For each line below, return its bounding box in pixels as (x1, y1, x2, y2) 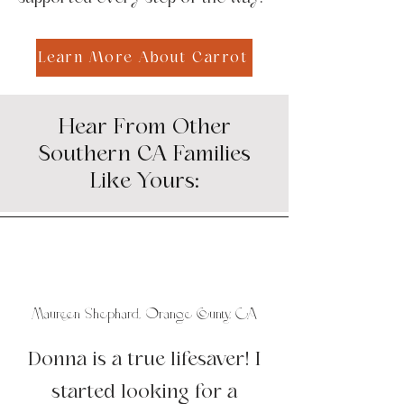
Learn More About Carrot (37, 50, 248, 64)
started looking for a (51, 382, 237, 400)
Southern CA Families (38, 143, 251, 163)
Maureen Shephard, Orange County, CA (32, 307, 257, 324)
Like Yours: (89, 170, 199, 190)
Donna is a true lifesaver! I (28, 350, 261, 368)
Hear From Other (58, 116, 231, 136)
